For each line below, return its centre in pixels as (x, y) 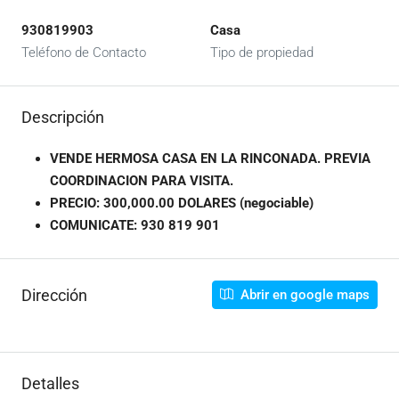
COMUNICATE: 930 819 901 (135, 225)
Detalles (50, 383)
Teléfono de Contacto (84, 53)
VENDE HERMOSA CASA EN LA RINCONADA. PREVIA (210, 159)
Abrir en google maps (303, 295)
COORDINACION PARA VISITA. (142, 181)
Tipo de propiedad (262, 53)
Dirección (54, 295)
